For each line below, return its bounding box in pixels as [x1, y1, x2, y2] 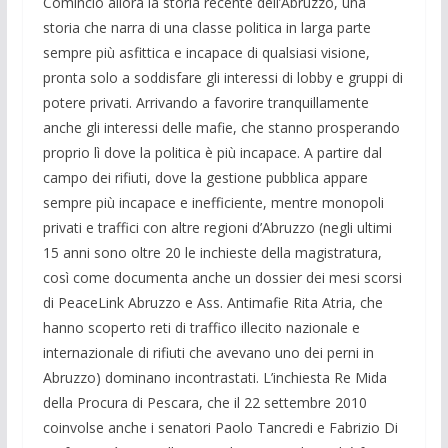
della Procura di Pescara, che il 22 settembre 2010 [42, 392, 367, 412]
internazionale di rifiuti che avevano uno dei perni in [42, 342, 374, 362]
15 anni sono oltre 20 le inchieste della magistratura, [42, 242, 382, 262]
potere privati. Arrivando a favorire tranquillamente [42, 92, 369, 112]
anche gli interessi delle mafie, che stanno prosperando [42, 117, 400, 137]
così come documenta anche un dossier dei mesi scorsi [42, 267, 402, 287]
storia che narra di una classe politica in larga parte [42, 17, 371, 37]
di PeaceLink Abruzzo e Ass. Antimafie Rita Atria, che [42, 292, 383, 312]
